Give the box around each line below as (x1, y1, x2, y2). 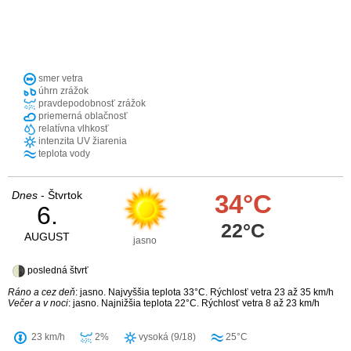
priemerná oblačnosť (36, 110, 128, 122)
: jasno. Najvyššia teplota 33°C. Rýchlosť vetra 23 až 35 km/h (75, 287, 334, 299)
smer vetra (36, 73, 83, 85)
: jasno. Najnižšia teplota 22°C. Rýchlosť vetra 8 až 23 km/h (68, 298, 320, 309)
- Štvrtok (38, 189, 82, 202)
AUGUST (24, 230, 70, 244)
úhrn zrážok (36, 85, 89, 97)
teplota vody (36, 148, 90, 160)
